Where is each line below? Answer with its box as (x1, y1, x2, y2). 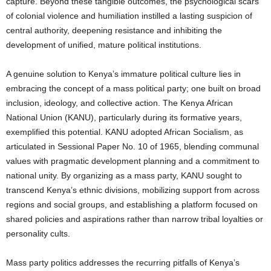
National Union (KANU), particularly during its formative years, (6, 113, 242, 123)
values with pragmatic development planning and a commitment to (6, 156, 260, 166)
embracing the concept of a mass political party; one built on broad (6, 83, 261, 94)
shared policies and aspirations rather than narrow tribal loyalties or (6, 214, 263, 224)
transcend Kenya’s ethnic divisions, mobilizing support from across (6, 185, 260, 195)
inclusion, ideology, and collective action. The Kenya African (6, 98, 233, 108)
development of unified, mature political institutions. (6, 40, 201, 50)
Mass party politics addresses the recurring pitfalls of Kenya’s (6, 258, 240, 268)
